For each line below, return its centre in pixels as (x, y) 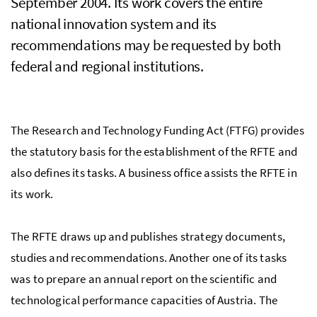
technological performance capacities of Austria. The (144, 300)
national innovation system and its (114, 23)
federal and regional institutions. (107, 66)
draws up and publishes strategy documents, (173, 236)
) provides (279, 130)
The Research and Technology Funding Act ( (120, 130)
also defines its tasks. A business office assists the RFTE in (154, 172)
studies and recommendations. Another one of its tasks (149, 257)
